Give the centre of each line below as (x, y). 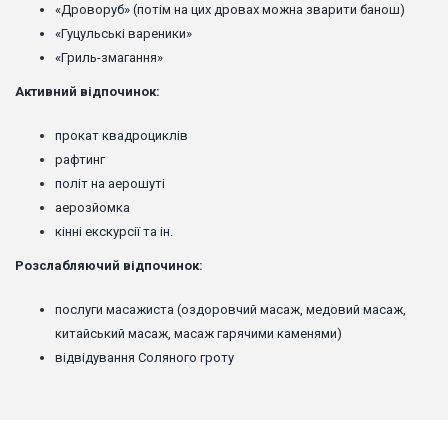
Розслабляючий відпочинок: (109, 266)
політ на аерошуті (110, 184)
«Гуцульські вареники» (123, 34)
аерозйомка (92, 208)
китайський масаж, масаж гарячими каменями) (198, 334)
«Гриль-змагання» (109, 58)
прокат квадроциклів (121, 136)
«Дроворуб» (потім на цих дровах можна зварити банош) (230, 10)
